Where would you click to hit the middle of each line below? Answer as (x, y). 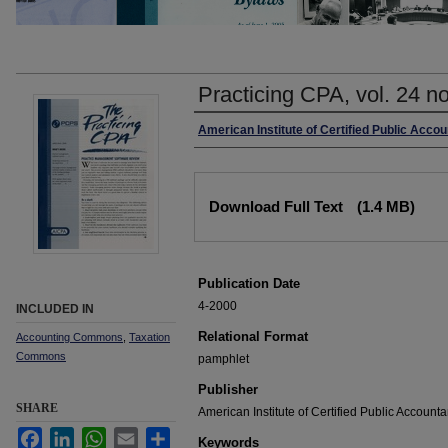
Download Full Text (278, 206)
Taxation (149, 337)
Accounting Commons (69, 337)
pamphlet (223, 359)
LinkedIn (97, 435)
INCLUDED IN (55, 309)
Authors (226, 132)
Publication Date (249, 283)
